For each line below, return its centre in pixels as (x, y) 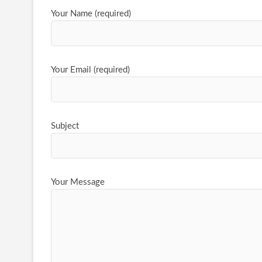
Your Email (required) (90, 70)
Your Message (78, 182)
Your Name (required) (91, 14)
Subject (65, 126)
